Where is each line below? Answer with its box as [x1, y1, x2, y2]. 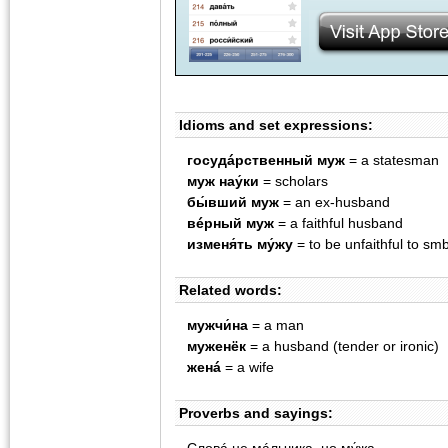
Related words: [175, 282, 282, 299]
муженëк [187, 338, 246, 355]
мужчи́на [187, 317, 248, 334]
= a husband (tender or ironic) [246, 338, 439, 355]
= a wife [221, 359, 274, 376]
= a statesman [345, 152, 439, 169]
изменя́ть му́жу [187, 236, 293, 253]
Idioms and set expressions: [175, 117, 373, 134]
